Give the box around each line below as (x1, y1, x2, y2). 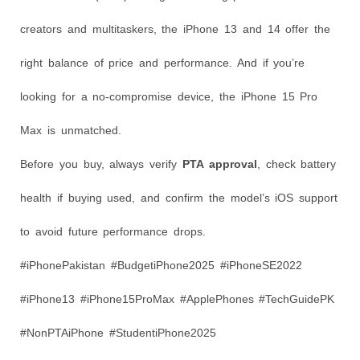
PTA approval (182, 157, 257, 170)
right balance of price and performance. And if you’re (20, 55, 305, 69)
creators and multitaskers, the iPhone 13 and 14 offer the (20, 22, 331, 35)
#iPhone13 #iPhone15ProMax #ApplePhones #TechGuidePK (20, 292, 335, 305)
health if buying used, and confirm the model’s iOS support (20, 190, 338, 204)
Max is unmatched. (20, 123, 121, 137)
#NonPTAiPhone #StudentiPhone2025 (20, 325, 216, 339)
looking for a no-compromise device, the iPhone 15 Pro (20, 89, 318, 103)
